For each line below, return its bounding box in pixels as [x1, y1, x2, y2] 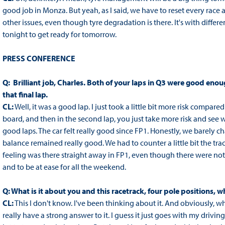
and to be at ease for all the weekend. [2, 162, 126, 172]
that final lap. [2, 89, 48, 100]
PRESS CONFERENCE [2, 53, 75, 64]
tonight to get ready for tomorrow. [2, 29, 117, 40]
